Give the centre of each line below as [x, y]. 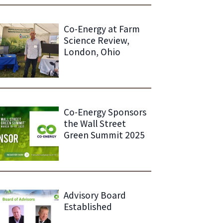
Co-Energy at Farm [102, 29]
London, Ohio [92, 52]
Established [88, 206]
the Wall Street [95, 123]
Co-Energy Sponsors [105, 112]
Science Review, [96, 40]
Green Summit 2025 [104, 135]
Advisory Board [95, 195]
